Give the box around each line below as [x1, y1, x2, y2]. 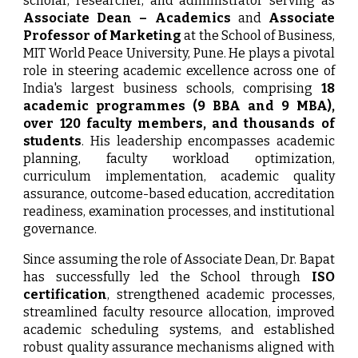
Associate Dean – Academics [23, 10, 231, 26]
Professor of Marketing [23, 28, 182, 44]
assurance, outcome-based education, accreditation [23, 186, 335, 202]
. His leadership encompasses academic [82, 133, 335, 149]
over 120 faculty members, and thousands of [23, 116, 335, 132]
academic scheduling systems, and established [23, 322, 335, 338]
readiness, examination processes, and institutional [23, 204, 335, 220]
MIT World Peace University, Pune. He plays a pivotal [23, 46, 335, 62]
